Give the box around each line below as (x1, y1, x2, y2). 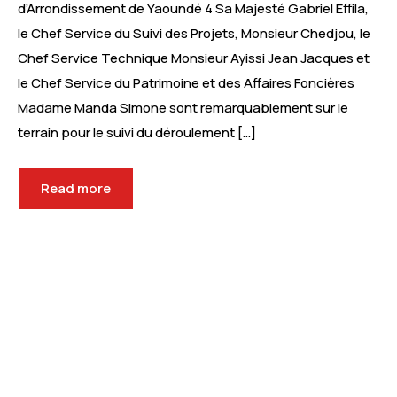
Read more (41, 179, 111, 198)
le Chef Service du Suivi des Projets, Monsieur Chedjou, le (18, 24, 370, 43)
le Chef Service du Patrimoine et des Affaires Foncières (18, 74, 354, 93)
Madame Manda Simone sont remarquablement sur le (18, 98, 348, 118)
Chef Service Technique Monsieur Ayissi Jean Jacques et (18, 49, 370, 68)
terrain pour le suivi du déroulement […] (18, 123, 256, 143)
